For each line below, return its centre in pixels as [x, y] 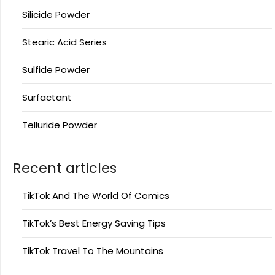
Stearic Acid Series [64, 42]
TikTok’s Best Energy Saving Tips [94, 223]
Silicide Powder [56, 15]
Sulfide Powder [56, 70]
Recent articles [65, 168]
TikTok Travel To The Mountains [93, 251]
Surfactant [47, 98]
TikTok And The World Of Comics [96, 196]
